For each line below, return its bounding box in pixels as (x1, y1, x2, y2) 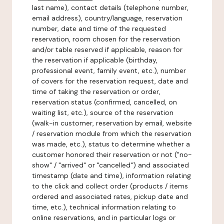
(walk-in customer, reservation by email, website (32, 118, 192, 127)
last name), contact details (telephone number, (32, 3, 188, 12)
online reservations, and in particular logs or (32, 213, 175, 222)
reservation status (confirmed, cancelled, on (32, 97, 177, 106)
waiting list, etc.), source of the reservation (32, 108, 173, 117)
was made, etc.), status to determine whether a (32, 139, 190, 148)
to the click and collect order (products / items (32, 181, 188, 190)
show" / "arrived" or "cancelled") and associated (32, 160, 189, 169)
